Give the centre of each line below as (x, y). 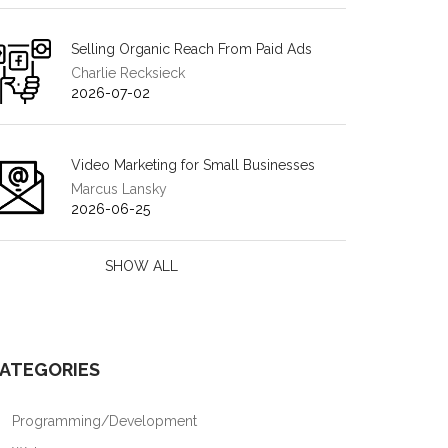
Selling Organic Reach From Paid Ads (191, 49)
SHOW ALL (142, 266)
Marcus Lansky (119, 189)
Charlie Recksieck (128, 73)
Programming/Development (102, 421)
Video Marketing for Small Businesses (193, 165)
